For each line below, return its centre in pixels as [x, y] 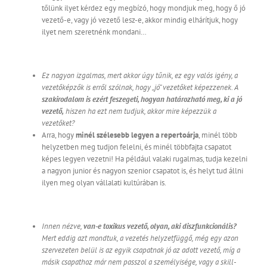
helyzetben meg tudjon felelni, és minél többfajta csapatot [136, 147]
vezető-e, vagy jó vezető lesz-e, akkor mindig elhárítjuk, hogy [140, 20]
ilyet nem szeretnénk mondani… [94, 32]
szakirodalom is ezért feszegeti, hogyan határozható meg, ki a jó [142, 100]
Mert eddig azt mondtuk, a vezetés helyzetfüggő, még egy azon [140, 238]
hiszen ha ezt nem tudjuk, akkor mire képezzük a [140, 111]
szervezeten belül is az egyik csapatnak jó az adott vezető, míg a [141, 250]
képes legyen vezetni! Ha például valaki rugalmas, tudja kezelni [145, 159]
